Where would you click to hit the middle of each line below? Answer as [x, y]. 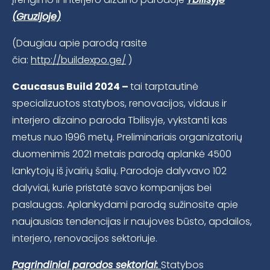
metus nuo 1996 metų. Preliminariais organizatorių [127, 137]
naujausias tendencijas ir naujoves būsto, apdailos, [132, 221]
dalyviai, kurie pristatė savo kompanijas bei [112, 187]
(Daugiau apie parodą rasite [80, 43]
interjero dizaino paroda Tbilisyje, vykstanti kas [120, 120]
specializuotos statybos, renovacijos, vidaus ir [119, 103]
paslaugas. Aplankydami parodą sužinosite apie [125, 204]
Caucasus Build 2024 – [71, 86]
